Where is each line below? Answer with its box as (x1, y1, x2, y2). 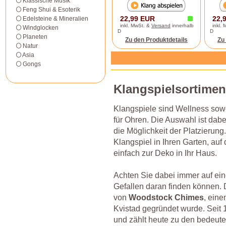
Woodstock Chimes (129, 193, 204, 202)
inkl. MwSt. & (120, 23, 151, 28)
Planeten (23, 33, 47, 40)
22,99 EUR (120, 15, 155, 23)
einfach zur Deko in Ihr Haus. (114, 148, 217, 157)
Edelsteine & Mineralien (23, 15, 88, 22)
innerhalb (171, 23, 194, 28)
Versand (151, 23, 171, 28)
